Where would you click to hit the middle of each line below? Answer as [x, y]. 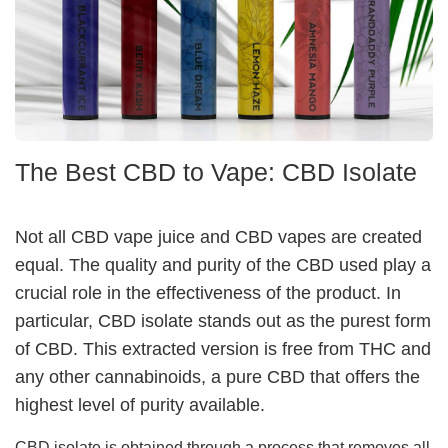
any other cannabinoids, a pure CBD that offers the [217, 376]
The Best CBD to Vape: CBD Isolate [216, 171]
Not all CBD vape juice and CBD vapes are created [218, 236]
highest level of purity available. [140, 404]
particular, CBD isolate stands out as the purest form [223, 320]
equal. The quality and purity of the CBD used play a [223, 264]
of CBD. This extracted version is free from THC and [223, 348]
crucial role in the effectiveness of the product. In [208, 292]
